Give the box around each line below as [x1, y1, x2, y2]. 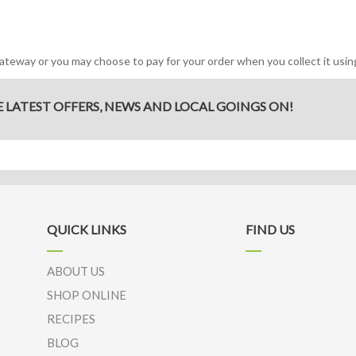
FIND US [246, 222, 295, 237]
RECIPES [47, 311, 95, 326]
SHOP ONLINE [47, 288, 126, 302]
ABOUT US [47, 264, 105, 278]
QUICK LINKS [47, 222, 126, 237]
